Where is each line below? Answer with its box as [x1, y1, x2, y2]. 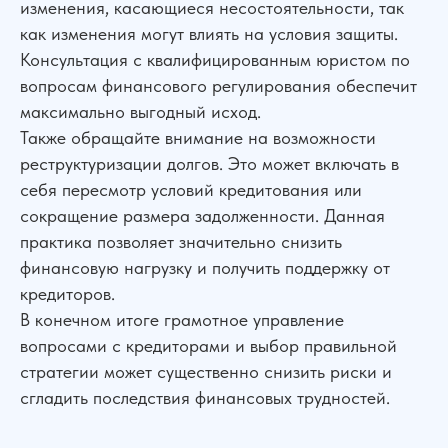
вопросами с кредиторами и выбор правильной [20, 335, 397, 356]
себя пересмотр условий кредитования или [20, 179, 362, 200]
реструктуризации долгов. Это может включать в [20, 153, 399, 174]
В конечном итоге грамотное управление [20, 309, 344, 330]
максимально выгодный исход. [20, 101, 261, 122]
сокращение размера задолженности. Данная [20, 205, 385, 226]
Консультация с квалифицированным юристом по [20, 49, 410, 70]
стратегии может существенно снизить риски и [20, 361, 392, 382]
